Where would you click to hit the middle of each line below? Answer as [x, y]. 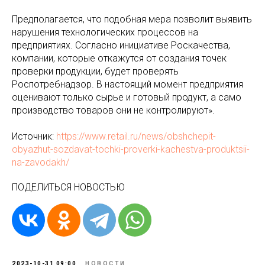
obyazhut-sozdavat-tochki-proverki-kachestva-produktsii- [131, 149]
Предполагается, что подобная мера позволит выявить [132, 19]
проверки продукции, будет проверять [95, 71]
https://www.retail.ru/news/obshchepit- [136, 136]
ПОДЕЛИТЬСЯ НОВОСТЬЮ [68, 187]
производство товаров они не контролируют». [113, 110]
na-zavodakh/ [41, 162]
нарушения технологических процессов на [105, 32]
